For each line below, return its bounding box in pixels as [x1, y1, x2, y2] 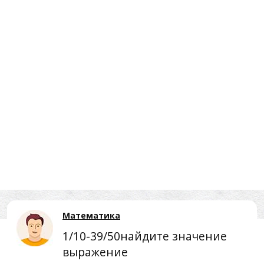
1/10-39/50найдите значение [62, 228, 227, 244]
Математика [62, 210, 120, 221]
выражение [62, 244, 128, 260]
